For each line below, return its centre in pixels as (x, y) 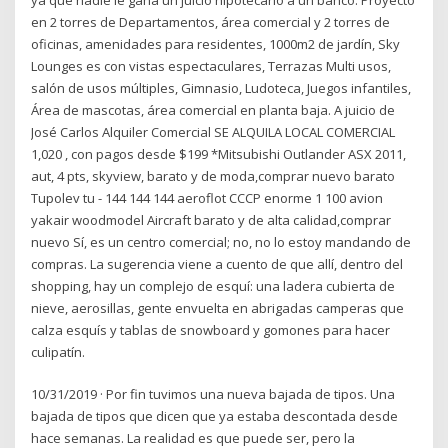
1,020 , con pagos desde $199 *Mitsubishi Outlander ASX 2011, (219, 153)
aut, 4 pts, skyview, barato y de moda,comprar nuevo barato (213, 175)
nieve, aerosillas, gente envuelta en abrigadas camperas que (218, 307)
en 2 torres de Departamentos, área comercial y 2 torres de (211, 21)
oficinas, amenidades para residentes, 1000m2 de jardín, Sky (216, 43)
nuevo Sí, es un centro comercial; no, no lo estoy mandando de (221, 241)
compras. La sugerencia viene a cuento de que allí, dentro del (217, 263)
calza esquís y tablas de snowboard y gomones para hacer (211, 329)
